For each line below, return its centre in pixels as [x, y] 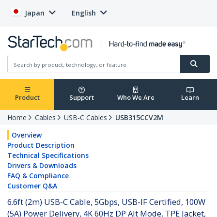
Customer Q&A [32, 186]
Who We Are [136, 98]
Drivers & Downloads [42, 166]
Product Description [41, 145]
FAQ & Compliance [38, 176]
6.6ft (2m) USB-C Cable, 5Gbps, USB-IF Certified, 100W [106, 202]
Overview [27, 135]
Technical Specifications [48, 155]
